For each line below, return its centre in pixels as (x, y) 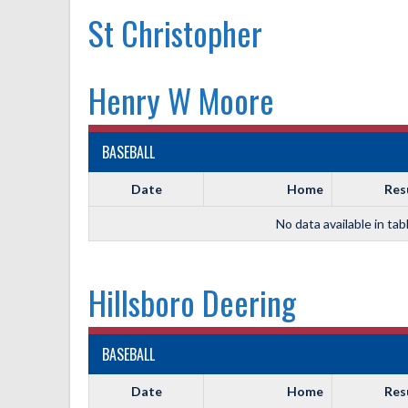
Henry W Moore (181, 100)
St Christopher (175, 32)
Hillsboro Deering (192, 302)
